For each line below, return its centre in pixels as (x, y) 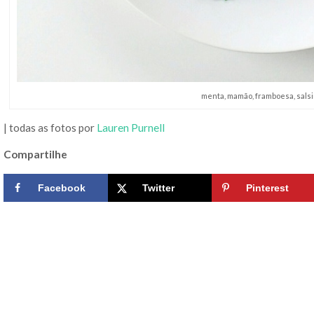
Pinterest (268, 187)
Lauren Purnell (131, 128)
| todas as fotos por (50, 128)
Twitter (158, 187)
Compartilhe (35, 154)
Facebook (62, 187)
